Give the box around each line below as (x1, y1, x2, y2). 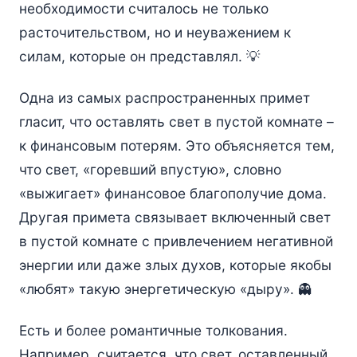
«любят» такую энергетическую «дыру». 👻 (18, 280, 312, 298)
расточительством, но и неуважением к (18, 24, 291, 41)
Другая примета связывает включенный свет (18, 209, 331, 226)
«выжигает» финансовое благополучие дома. (18, 185, 327, 202)
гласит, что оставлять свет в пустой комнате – (18, 113, 334, 131)
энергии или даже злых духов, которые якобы (18, 257, 331, 274)
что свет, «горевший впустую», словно (18, 161, 281, 178)
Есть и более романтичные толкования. (18, 322, 288, 339)
